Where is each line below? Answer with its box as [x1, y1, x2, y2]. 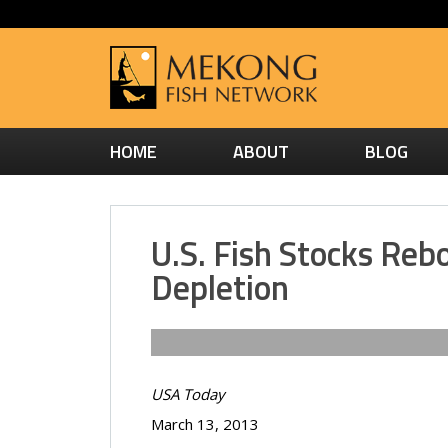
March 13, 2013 [150, 413, 259, 434]
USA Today [150, 383, 225, 404]
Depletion [150, 261, 289, 313]
